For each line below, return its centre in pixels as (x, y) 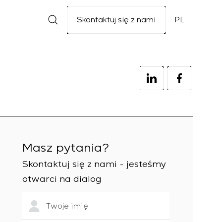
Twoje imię (67, 206)
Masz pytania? (65, 148)
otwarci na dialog (62, 179)
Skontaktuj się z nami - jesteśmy (94, 164)
